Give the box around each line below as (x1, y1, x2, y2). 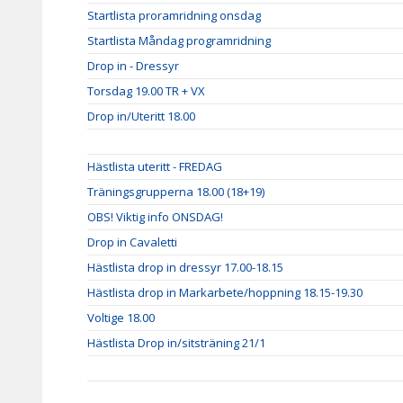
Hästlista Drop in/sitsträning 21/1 (87, 335, 265, 351)
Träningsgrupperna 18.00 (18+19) (87, 184, 264, 200)
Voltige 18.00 (87, 309, 155, 326)
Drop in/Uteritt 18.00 (87, 108, 195, 124)
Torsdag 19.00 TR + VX (87, 83, 205, 99)
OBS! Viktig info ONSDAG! (87, 209, 223, 225)
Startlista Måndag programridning (87, 32, 271, 49)
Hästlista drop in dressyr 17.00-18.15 (87, 259, 283, 275)
